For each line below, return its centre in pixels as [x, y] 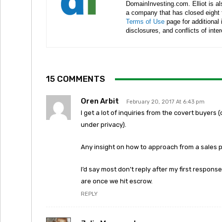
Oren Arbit [100, 101]
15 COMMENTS [76, 79]
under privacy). [104, 125]
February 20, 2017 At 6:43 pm [166, 102]
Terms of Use [145, 22]
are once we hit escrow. [117, 181]
